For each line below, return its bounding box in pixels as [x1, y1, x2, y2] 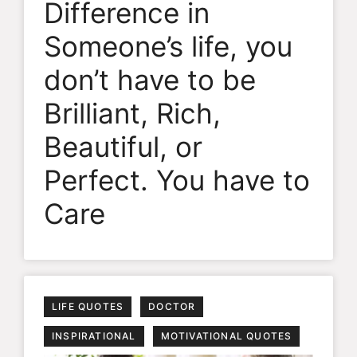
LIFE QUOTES [52, 300, 124, 313]
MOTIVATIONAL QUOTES [160, 330, 292, 343]
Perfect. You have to [44, 163, 310, 198]
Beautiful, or [44, 130, 202, 164]
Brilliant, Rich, [44, 96, 221, 131]
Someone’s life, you [44, 29, 292, 64]
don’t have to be [44, 63, 256, 97]
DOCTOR [148, 300, 196, 313]
